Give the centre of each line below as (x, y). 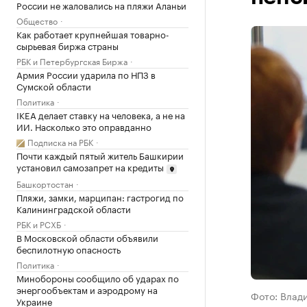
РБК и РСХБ (39, 223)
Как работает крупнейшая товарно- (93, 34)
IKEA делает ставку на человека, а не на (101, 114)
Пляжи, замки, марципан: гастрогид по (100, 196)
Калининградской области (74, 208)
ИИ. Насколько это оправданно (84, 126)
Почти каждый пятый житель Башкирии (100, 155)
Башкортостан (45, 183)
